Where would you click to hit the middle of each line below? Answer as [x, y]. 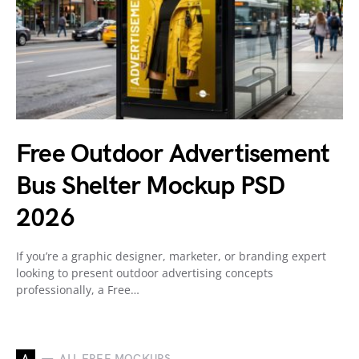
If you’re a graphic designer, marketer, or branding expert [171, 256]
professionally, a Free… [78, 289]
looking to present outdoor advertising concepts [145, 272]
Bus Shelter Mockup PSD [151, 186]
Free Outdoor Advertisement [173, 154]
